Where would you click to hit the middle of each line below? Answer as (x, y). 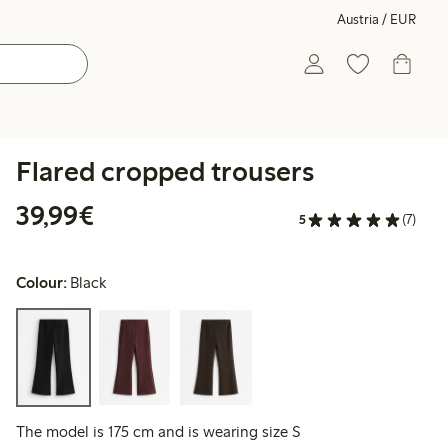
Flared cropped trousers (165, 171)
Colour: (41, 283)
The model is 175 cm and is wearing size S (158, 432)
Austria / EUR (376, 19)
